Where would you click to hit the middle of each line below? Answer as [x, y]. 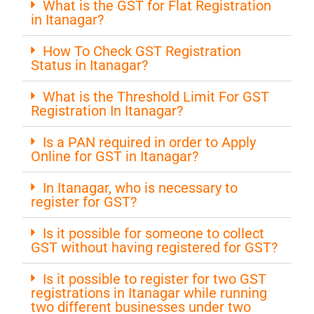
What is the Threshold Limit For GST [156, 96]
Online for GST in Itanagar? [115, 156]
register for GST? [84, 202]
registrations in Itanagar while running [149, 293]
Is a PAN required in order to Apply [150, 142]
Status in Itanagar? [90, 65]
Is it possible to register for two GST [155, 279]
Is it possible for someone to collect [154, 233]
